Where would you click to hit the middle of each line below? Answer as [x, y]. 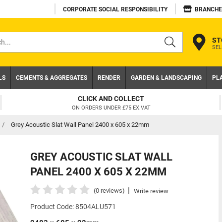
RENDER [109, 78]
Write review [151, 191]
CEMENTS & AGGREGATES [52, 78]
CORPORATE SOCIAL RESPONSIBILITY [115, 9]
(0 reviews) [109, 191]
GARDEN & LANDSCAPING [166, 78]
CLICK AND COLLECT [71, 98]
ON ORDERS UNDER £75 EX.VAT [70, 108]
